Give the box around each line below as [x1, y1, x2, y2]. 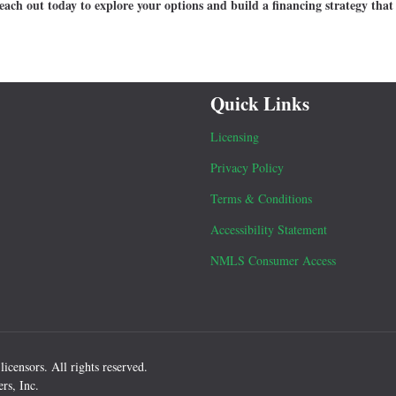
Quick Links [210, 89, 309, 117]
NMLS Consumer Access [210, 252, 336, 270]
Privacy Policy [210, 159, 284, 177]
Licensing [210, 128, 259, 146]
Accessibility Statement [210, 221, 327, 239]
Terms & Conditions [210, 190, 312, 208]
